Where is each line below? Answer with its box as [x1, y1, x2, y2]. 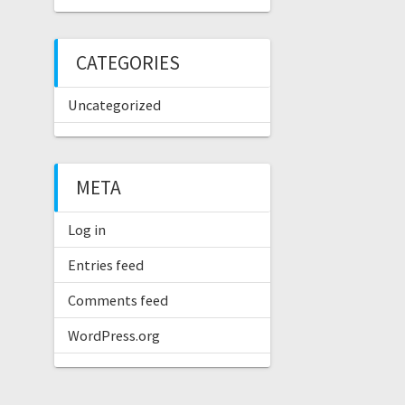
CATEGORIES [75, 51, 180, 75]
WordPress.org [67, 326, 160, 344]
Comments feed [67, 291, 168, 309]
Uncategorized [67, 96, 161, 114]
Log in [67, 221, 106, 239]
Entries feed [67, 256, 144, 274]
